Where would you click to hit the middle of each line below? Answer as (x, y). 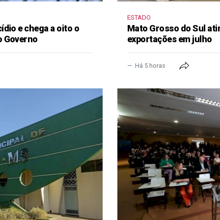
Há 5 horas (150, 65)
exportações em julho (169, 39)
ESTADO (139, 17)
